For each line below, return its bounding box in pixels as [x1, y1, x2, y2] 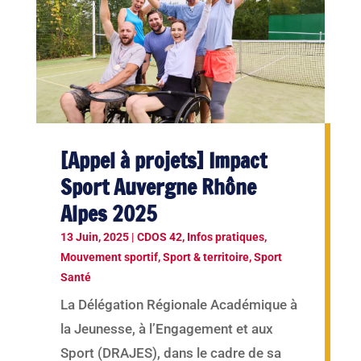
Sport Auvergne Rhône [60, 172, 256, 203]
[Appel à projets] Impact [60, 146, 267, 176]
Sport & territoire [162, 251, 249, 264]
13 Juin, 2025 [60, 230, 129, 244]
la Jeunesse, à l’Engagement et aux [60, 321, 273, 338]
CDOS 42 [136, 230, 182, 244]
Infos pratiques [186, 230, 264, 244]
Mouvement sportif [60, 251, 158, 264]
